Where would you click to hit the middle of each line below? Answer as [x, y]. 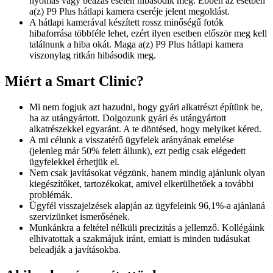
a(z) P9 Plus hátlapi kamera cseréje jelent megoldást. [129, 12]
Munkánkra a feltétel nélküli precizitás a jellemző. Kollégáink [147, 227]
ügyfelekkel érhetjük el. [74, 161]
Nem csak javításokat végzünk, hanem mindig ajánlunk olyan [147, 172]
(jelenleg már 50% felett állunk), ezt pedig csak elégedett [137, 151]
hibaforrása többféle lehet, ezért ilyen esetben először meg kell [148, 34]
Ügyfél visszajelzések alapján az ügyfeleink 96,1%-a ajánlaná [147, 205]
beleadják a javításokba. [75, 249]
